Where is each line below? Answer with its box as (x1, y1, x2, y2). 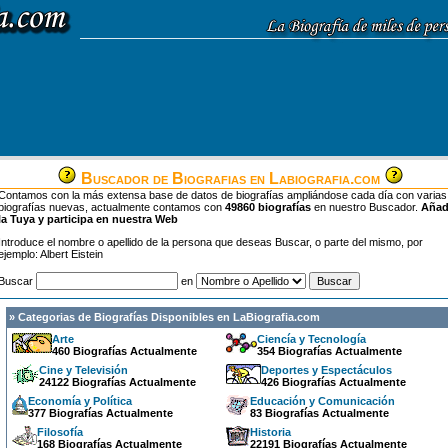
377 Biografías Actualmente (27, 407, 173, 419)
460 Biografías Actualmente (51, 345, 197, 357)
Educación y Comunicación (249, 395, 395, 407)
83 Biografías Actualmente (249, 407, 389, 419)
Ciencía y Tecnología (256, 333, 366, 345)
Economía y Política (27, 395, 132, 407)
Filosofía (36, 426, 83, 438)
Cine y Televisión (38, 364, 128, 376)
